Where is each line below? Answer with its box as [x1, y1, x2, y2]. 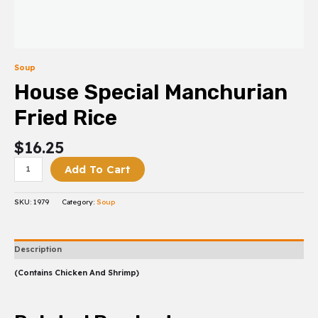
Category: [62, 197, 97, 207]
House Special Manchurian [14, 79, 287, 106]
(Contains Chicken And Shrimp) [14, 268, 139, 278]
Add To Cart [64, 162, 131, 176]
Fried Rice [14, 105, 117, 131]
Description [14, 243, 62, 254]
